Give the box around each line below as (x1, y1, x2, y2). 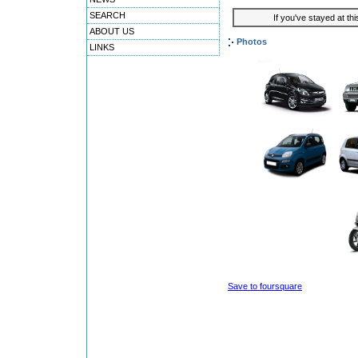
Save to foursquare (228, 281, 302, 292)
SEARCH (89, 10, 125, 20)
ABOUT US (89, 26, 134, 36)
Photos (237, 37, 267, 47)
